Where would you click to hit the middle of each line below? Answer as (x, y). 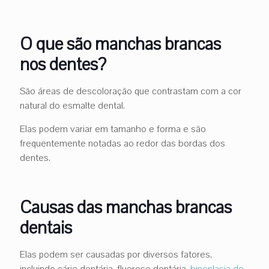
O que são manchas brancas (120, 44)
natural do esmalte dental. (72, 105)
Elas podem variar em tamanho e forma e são (113, 129)
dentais (46, 228)
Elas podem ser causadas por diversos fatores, (116, 254)
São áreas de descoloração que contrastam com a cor (131, 91)
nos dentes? (63, 64)
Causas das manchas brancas (126, 207)
